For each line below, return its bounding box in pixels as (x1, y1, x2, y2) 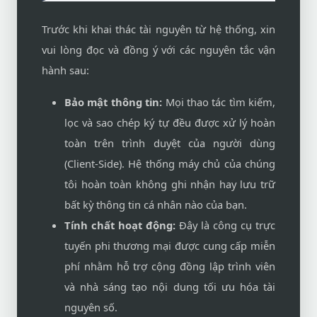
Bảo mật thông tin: (64, 95, 163, 109)
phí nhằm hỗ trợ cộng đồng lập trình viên (64, 259, 275, 273)
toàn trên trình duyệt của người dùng (64, 136, 275, 150)
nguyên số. (64, 300, 117, 314)
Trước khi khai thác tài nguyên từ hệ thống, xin (42, 22, 275, 36)
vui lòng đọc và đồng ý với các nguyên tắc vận (42, 42, 275, 57)
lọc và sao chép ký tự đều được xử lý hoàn (64, 115, 275, 129)
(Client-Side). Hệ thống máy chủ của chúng (64, 156, 275, 171)
